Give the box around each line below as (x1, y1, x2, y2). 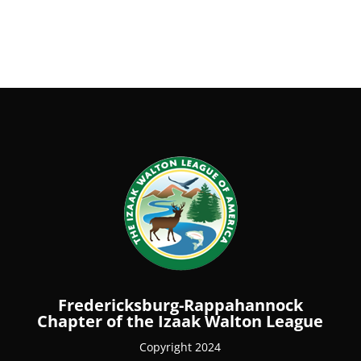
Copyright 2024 (139, 339, 222, 355)
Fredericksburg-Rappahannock (57, 294, 303, 317)
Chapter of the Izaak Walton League (37, 310, 324, 333)
